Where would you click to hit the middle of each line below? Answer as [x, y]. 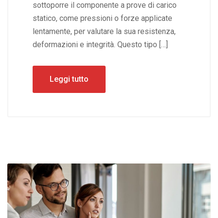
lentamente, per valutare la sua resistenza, [104, 32]
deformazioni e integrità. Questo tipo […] [100, 45]
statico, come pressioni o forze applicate [102, 18]
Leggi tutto [69, 79]
